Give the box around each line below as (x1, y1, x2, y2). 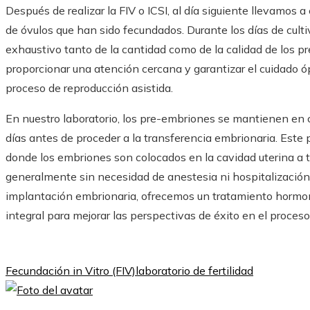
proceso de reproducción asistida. (6, 80, 173, 95)
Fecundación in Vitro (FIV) (6, 263, 136, 277)
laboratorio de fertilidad (136, 263, 253, 277)
